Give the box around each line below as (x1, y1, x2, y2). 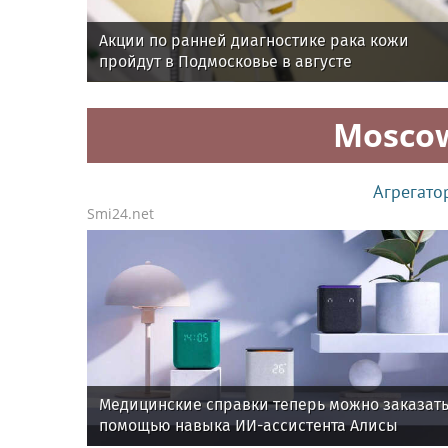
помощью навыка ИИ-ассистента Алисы (99, 416, 398, 436)
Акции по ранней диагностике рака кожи (99, 31, 409, 51)
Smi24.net (87, 204, 154, 224)
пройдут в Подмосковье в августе (99, 52, 352, 72)
